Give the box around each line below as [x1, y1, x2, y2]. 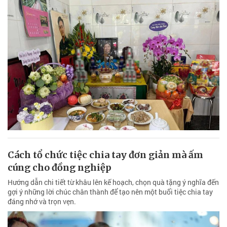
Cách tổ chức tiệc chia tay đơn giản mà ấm [8, 149, 203, 161]
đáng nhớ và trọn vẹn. [8, 197, 76, 207]
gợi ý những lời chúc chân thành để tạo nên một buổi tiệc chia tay [8, 187, 213, 197]
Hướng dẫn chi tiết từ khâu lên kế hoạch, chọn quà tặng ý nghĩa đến [8, 177, 219, 187]
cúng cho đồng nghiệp [8, 162, 111, 174]
